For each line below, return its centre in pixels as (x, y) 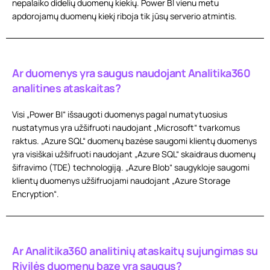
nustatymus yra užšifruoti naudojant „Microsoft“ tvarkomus (126, 127)
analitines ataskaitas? (67, 88)
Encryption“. (36, 194)
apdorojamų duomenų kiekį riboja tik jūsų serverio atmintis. (124, 16)
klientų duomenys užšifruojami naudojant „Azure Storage (121, 181)
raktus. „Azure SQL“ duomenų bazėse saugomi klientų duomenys (134, 141)
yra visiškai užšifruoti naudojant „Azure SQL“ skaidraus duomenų (134, 154)
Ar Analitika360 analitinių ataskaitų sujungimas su (135, 251)
